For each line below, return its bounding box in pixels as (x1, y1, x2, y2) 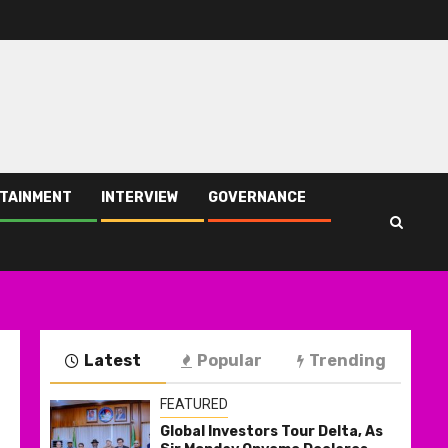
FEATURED (160, 396, 228, 413)
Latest (84, 351, 141, 371)
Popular (197, 351, 262, 371)
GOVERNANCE (208, 189, 306, 207)
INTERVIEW (101, 189, 179, 207)
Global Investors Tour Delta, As (160, 423, 383, 441)
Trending (309, 351, 386, 371)
